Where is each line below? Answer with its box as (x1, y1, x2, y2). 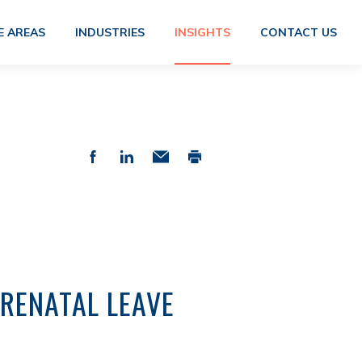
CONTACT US (259, 25, 337, 40)
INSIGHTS (174, 25, 230, 40)
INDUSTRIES (74, 25, 145, 40)
